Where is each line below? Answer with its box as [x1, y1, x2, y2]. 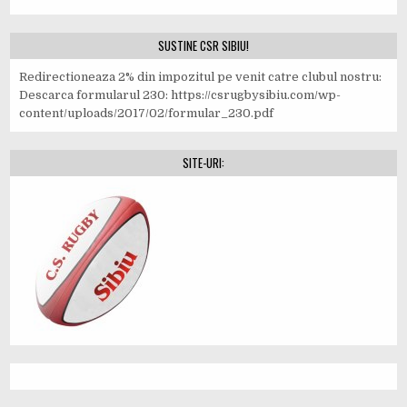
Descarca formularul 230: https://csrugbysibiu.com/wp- [19, 88, 342, 103]
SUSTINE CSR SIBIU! [158, 36, 249, 55]
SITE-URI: [183, 154, 224, 173]
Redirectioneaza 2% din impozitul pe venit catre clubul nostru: [19, 70, 382, 84]
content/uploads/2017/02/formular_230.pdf [19, 106, 274, 121]
